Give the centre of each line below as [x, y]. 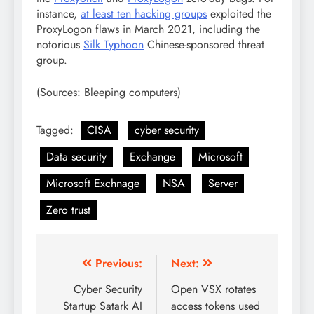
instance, [59, 13]
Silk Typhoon [114, 44]
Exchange [152, 156]
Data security [76, 156]
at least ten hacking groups [144, 13]
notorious [60, 44]
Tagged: [57, 130]
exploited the [239, 13]
